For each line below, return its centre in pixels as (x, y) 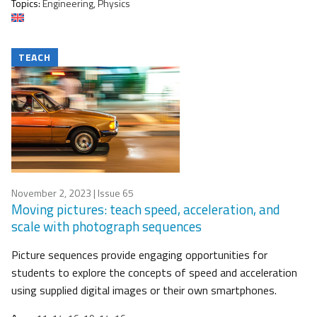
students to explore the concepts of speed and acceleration (154, 273)
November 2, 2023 (51, 193)
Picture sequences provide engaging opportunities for (139, 255)
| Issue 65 (113, 193)
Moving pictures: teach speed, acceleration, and (146, 209)
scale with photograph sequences (106, 226)
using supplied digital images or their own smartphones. (144, 290)
